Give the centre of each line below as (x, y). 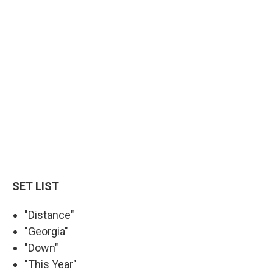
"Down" (43, 247)
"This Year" (51, 264)
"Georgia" (48, 231)
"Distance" (49, 214)
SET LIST (36, 186)
